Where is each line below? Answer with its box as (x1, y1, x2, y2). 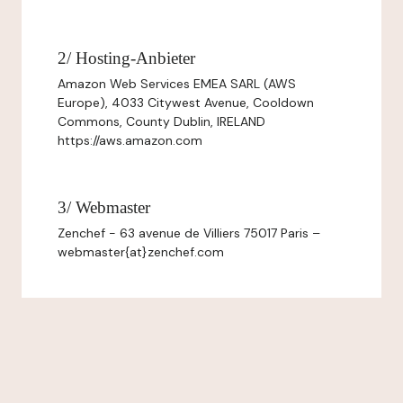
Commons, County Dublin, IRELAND (58, 113, 265, 130)
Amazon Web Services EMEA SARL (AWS (58, 76, 296, 92)
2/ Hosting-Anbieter (58, 49, 195, 67)
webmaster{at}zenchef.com (58, 244, 224, 260)
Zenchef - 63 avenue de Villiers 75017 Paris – (58, 225, 320, 241)
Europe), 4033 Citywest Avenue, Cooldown (58, 94, 314, 111)
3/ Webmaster (58, 198, 150, 217)
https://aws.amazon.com (58, 132, 202, 148)
